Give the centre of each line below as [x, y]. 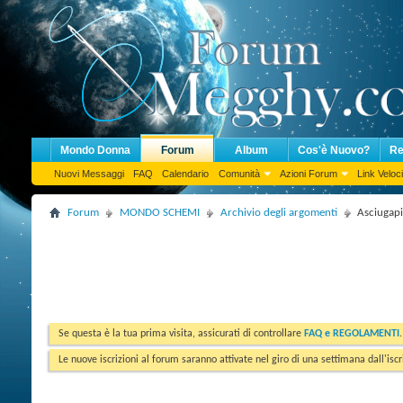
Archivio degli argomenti [279, 213]
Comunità [239, 174]
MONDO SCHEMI [160, 213]
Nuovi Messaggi [89, 174]
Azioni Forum [309, 174]
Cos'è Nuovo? [334, 150]
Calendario [185, 174]
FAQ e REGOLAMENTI [352, 334]
